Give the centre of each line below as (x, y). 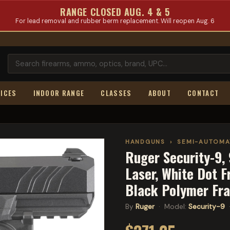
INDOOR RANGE (59, 93)
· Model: (171, 207)
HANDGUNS (145, 142)
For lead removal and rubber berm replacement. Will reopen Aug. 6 (115, 21)
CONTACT (203, 93)
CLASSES (116, 93)
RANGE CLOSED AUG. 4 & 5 (115, 12)
